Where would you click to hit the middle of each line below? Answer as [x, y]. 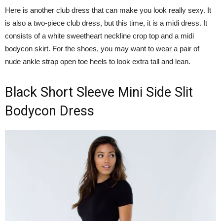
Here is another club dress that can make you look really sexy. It [108, 10]
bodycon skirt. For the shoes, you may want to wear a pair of [102, 48]
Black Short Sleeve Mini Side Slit [99, 92]
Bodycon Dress [50, 111]
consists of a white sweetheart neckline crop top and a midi [99, 36]
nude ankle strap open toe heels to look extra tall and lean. [98, 61]
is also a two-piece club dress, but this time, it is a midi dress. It [106, 23]
